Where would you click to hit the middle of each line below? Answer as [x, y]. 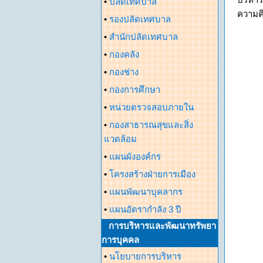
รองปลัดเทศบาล [140, 19]
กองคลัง [124, 54]
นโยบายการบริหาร [145, 256]
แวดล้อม [120, 139]
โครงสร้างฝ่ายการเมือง [152, 174]
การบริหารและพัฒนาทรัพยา [162, 226]
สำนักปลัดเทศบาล [144, 37]
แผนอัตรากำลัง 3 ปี [145, 209]
